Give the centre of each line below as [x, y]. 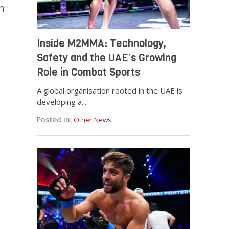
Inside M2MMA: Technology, [102, 44]
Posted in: [54, 120]
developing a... [62, 102]
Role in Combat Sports [89, 73]
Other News [93, 120]
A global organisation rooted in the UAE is [110, 91]
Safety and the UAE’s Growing [107, 58]
